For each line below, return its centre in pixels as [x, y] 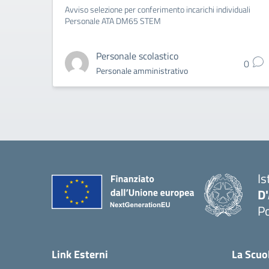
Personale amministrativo [142, 71]
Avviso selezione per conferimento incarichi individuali [158, 9]
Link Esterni [80, 254]
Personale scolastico [137, 56]
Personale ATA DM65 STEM [113, 21]
